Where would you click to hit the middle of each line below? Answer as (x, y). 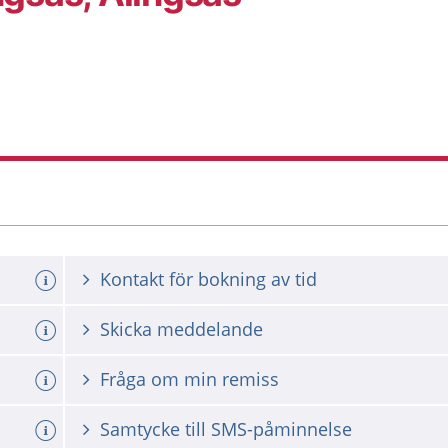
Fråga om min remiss (189, 379)
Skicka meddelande (181, 329)
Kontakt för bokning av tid (208, 279)
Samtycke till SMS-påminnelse (226, 429)
